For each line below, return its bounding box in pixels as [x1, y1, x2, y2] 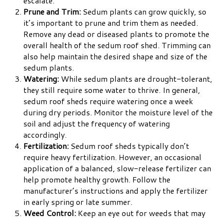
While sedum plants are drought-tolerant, [59, 73, 212, 85]
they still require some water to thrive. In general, [23, 84, 200, 96]
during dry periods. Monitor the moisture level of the [23, 107, 213, 118]
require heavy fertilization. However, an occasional [23, 151, 201, 163]
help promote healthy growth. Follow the [23, 174, 170, 185]
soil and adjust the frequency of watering [23, 118, 170, 129]
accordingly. [23, 129, 67, 141]
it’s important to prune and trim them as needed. [23, 17, 198, 29]
